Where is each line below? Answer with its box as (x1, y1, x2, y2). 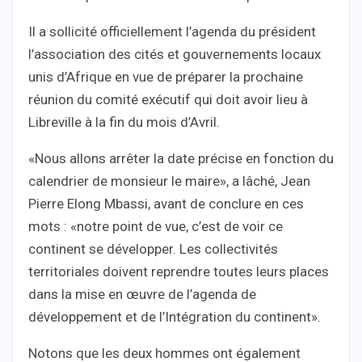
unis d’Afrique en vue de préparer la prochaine (28, 68, 303, 85)
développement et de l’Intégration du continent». (28, 308, 321, 325)
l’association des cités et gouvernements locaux (28, 45, 321, 62)
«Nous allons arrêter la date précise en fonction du (28, 149, 334, 166)
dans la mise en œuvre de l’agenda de (28, 285, 256, 302)
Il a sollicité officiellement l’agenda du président (28, 23, 316, 40)
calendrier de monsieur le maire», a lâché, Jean (28, 172, 310, 189)
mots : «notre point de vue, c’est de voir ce (28, 217, 283, 234)
